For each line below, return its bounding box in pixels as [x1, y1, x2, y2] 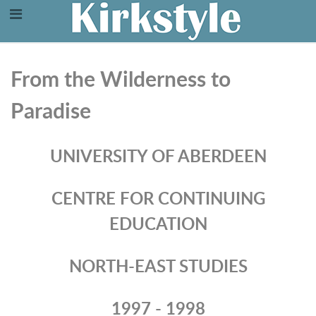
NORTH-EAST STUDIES [68, 256, 248, 276]
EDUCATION [109, 214, 207, 233]
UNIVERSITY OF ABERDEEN [49, 146, 267, 166]
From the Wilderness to [11, 66, 231, 91]
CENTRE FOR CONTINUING [51, 188, 265, 208]
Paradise [11, 98, 91, 123]
